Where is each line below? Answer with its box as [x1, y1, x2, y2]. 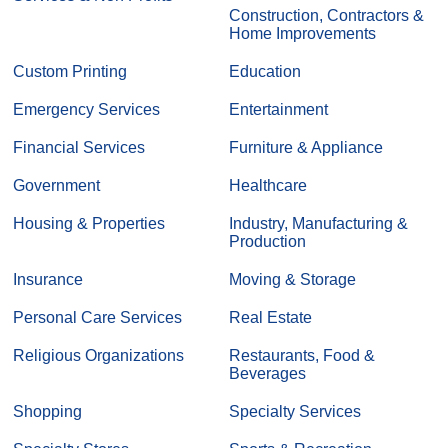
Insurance [13, 270, 83, 288]
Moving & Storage [229, 270, 356, 288]
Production [229, 232, 306, 250]
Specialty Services [229, 402, 361, 420]
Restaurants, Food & [229, 346, 375, 364]
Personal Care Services [13, 308, 182, 326]
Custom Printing [13, 62, 127, 80]
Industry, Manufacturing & [229, 214, 408, 232]
